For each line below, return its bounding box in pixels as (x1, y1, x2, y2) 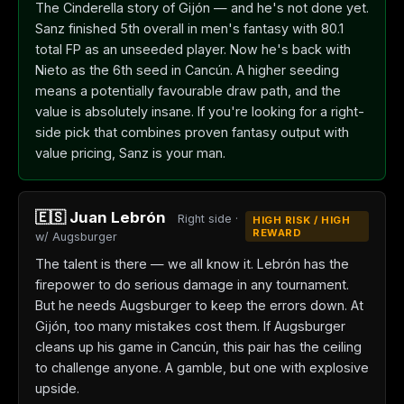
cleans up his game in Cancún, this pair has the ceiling (35, 339, 362, 354)
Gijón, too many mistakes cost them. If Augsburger (35, 318, 345, 334)
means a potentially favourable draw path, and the (35, 83, 341, 98)
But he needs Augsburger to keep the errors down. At (35, 298, 363, 313)
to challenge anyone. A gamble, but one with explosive (35, 360, 369, 375)
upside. (35, 381, 79, 396)
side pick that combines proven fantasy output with (35, 124, 349, 140)
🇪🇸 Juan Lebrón (35, 208, 166, 226)
